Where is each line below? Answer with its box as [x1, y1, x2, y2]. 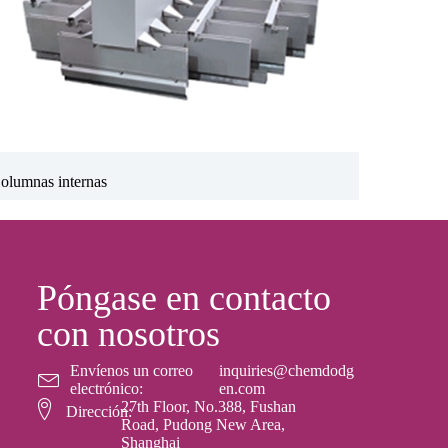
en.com [219, 380, 266, 397]
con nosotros [36, 314, 220, 354]
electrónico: [70, 380, 144, 397]
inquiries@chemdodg [219, 362, 355, 379]
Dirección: [66, 402, 133, 420]
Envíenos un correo [70, 362, 194, 379]
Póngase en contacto [36, 278, 331, 318]
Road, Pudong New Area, [121, 416, 286, 433]
